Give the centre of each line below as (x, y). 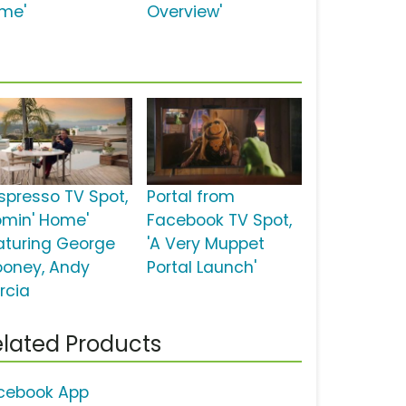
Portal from (190, 197)
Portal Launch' (201, 268)
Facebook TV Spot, (219, 221)
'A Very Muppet (205, 244)
